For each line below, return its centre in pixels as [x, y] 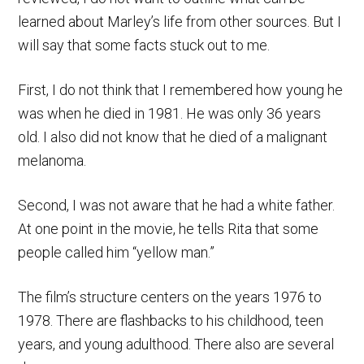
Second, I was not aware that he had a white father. [177, 205]
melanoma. [52, 160]
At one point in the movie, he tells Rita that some [169, 228]
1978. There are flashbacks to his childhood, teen [171, 320]
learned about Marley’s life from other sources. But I [180, 21]
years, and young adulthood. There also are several [176, 344]
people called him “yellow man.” [117, 252]
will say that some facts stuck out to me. [144, 45]
